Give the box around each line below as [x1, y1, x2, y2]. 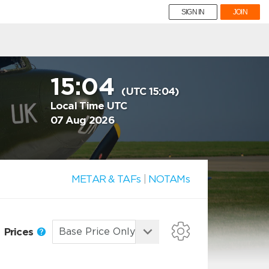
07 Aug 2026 [50, 114, 115, 126]
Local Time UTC [50, 100, 127, 112]
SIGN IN [181, 8, 205, 16]
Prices [4, 225, 36, 238]
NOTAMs [148, 173, 190, 185]
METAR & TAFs [71, 173, 141, 185]
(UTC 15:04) [121, 85, 180, 97]
